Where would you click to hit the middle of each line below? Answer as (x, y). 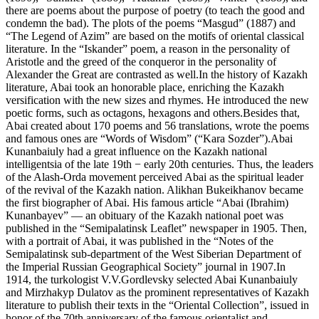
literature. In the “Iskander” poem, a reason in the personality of (148, 49)
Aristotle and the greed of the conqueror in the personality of (141, 62)
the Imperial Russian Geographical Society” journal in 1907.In (146, 267)
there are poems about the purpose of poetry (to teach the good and (155, 11)
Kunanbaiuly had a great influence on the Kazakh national (136, 152)
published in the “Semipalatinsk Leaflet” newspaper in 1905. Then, (156, 229)
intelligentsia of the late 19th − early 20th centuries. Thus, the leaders (159, 164)
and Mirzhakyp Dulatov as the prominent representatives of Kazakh (157, 293)
